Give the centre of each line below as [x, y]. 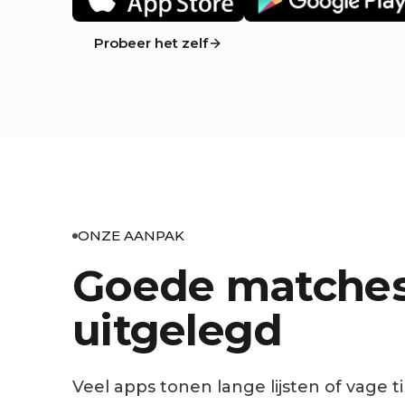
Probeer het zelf [151, 43]
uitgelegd [178, 330]
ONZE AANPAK [131, 236]
